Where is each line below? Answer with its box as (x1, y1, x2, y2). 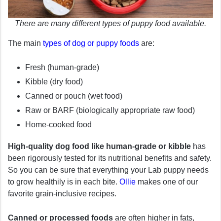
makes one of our (136, 178, 198, 186)
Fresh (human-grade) (25, 63, 99, 72)
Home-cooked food (25, 120, 92, 129)
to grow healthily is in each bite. (8, 178, 119, 186)
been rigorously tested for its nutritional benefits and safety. (8, 154, 212, 163)
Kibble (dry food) (25, 77, 83, 86)
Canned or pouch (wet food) (25, 92, 122, 101)
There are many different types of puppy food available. (15, 19, 206, 28)
